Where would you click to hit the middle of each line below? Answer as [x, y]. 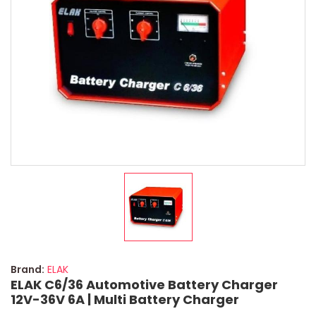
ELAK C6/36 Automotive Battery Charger [144, 285]
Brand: [28, 269]
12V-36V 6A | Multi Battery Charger [125, 299]
